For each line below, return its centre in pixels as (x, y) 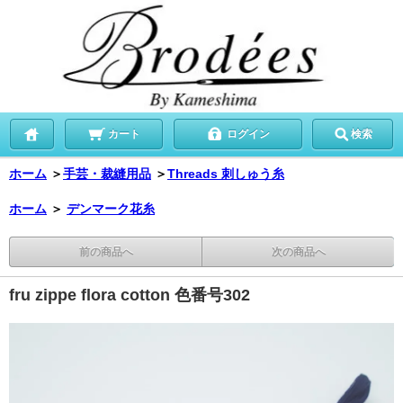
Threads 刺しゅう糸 (226, 173)
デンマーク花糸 (111, 208)
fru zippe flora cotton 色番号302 (130, 295)
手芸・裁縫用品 (107, 173)
